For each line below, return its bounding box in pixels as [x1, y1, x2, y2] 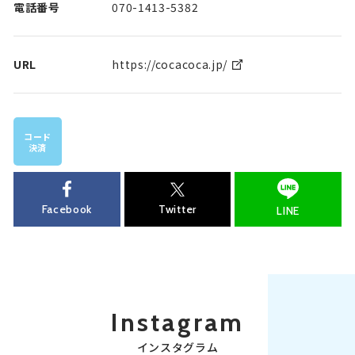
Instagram [110, 306, 245, 338]
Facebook [41, 202, 93, 217]
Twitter [158, 202, 197, 217]
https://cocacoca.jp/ [112, 56, 228, 72]
